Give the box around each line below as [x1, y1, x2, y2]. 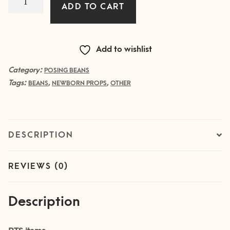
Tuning [8, 7, 33, 16]
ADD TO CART [61, 2, 125, 12]
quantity [8, 35, 40, 45]
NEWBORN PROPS [52, 80, 107, 87]
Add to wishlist [95, 45, 152, 54]
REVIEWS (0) [8, 162, 68, 171]
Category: [8, 66, 44, 75]
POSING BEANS [44, 67, 89, 74]
